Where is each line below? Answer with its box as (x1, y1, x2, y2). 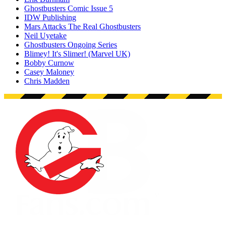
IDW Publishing (24, 13, 76, 22)
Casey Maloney (24, 68, 74, 77)
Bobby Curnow (24, 59, 74, 68)
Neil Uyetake (24, 31, 67, 40)
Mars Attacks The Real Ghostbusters (24, 22, 141, 31)
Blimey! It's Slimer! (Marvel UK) (24, 49, 130, 59)
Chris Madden (24, 77, 70, 86)
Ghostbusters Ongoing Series (24, 40, 117, 49)
